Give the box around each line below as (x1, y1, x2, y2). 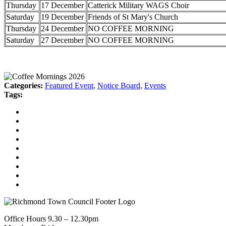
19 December (41, 12, 84, 21)
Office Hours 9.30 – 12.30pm (4, 214, 98, 223)
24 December (41, 24, 84, 33)
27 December (41, 35, 84, 44)
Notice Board (97, 81, 140, 90)
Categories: (4, 81, 43, 90)
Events (144, 81, 166, 90)
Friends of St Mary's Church (88, 12, 178, 21)
